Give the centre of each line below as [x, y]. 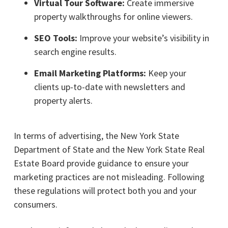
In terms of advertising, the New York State [96, 135]
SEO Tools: [55, 38]
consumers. [35, 204]
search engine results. [75, 51]
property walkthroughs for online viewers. [113, 16]
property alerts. [63, 100]
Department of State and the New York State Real [109, 149]
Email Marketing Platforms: [90, 73]
